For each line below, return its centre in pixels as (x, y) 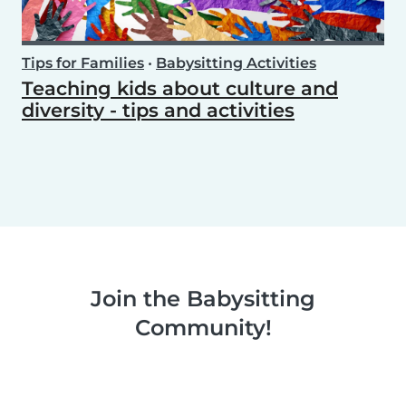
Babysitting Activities (236, 63)
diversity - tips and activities (158, 110)
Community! (203, 328)
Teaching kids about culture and (180, 88)
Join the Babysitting (203, 299)
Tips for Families (83, 63)
